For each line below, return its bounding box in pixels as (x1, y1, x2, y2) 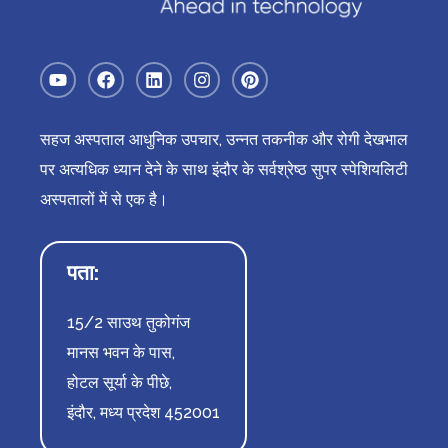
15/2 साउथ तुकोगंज (67, 313, 190, 333)
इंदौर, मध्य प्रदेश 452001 (67, 403, 220, 423)
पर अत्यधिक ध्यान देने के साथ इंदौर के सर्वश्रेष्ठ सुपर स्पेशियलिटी (40, 160, 408, 180)
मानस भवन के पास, (67, 343, 175, 363)
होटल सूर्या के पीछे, (67, 373, 172, 393)
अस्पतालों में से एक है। (40, 190, 168, 210)
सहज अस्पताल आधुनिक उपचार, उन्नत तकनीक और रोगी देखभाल (40, 130, 408, 150)
